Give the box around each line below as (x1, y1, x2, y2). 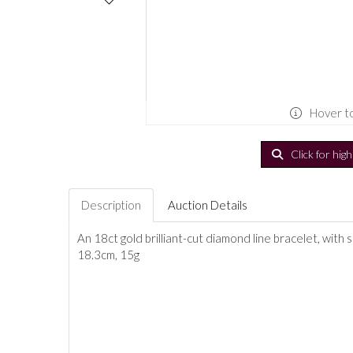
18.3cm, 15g (77, 247, 139, 262)
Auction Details (168, 197, 247, 212)
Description (81, 197, 141, 212)
